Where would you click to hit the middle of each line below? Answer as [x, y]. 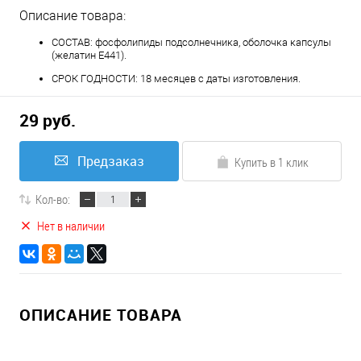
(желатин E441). [89, 55]
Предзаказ [110, 161]
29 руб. [48, 120]
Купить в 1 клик [271, 162]
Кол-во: [53, 199]
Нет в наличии [71, 226]
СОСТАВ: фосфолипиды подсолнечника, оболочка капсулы [191, 42]
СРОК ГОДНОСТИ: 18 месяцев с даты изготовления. [176, 79]
